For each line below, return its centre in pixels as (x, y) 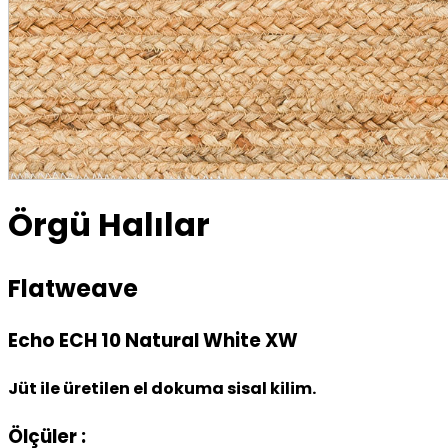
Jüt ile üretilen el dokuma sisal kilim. (162, 389)
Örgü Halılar (109, 225)
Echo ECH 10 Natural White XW (153, 340)
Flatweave (73, 288)
